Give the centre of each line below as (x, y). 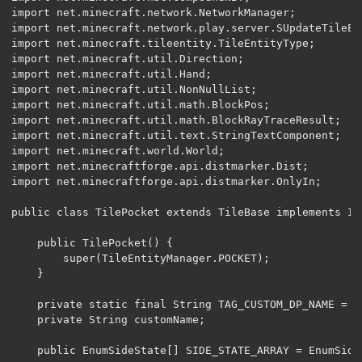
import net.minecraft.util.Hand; (112, 74)
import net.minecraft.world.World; (118, 150)
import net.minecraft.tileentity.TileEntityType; (163, 43)
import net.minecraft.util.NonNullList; (134, 89)
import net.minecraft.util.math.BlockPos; (141, 104)
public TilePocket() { (24, 242)
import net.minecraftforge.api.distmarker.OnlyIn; (166, 181)
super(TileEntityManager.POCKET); (37, 258)
